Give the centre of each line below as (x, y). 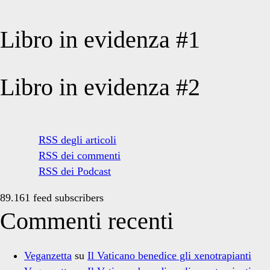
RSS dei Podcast (75, 171)
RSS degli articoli (77, 140)
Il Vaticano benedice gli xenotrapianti (169, 256)
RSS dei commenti (80, 156)
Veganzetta (48, 256)
